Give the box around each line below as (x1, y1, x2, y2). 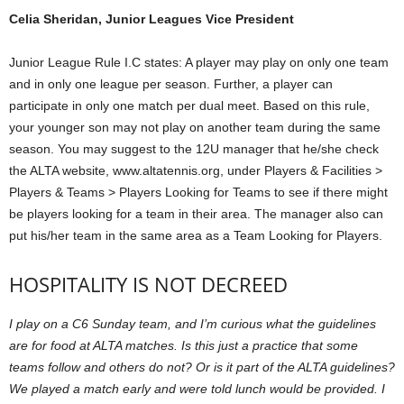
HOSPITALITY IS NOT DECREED (9, 271, 288, 298)
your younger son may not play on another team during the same (9, 120, 381, 135)
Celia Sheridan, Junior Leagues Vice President (9, 12, 294, 27)
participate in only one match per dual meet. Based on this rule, (9, 98, 370, 114)
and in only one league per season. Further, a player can (9, 77, 333, 92)
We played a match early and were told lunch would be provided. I (9, 381, 385, 397)
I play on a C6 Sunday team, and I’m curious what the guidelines (9, 317, 376, 332)
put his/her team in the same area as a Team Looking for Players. (9, 228, 382, 243)
